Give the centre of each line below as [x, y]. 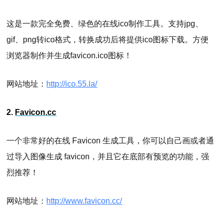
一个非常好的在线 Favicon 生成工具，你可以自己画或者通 [111, 140]
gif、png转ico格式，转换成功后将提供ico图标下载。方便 [108, 39]
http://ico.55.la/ [72, 84]
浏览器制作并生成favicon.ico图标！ [69, 55]
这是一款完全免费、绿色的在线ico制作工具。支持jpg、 [105, 23]
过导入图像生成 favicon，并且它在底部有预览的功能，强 [108, 156]
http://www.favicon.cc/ [84, 201]
